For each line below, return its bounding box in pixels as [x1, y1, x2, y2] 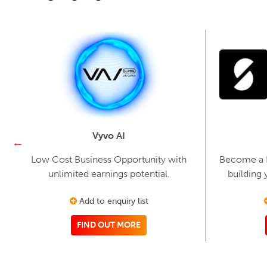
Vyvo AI [92, 129, 125, 141]
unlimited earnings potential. [48, 167, 170, 179]
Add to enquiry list [76, 195, 148, 206]
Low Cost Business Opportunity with [31, 153, 187, 165]
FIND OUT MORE [77, 219, 141, 230]
